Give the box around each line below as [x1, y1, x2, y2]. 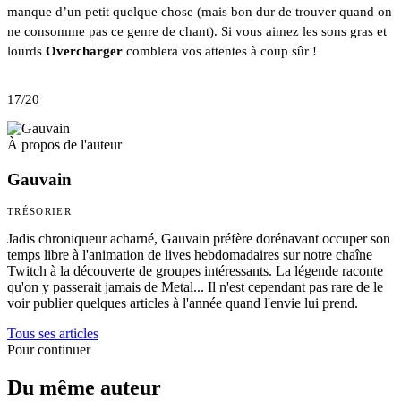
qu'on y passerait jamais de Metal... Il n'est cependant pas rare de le [7, 279, 383, 295]
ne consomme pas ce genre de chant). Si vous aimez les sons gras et [7, 24, 387, 39]
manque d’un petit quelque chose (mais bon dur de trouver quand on [7, 4, 392, 20]
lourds [7, 44, 46, 59]
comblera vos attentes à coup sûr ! [123, 44, 317, 59]
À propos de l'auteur [7, 136, 122, 152]
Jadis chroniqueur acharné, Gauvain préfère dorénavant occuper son [7, 231, 390, 247]
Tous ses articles [7, 326, 98, 342]
